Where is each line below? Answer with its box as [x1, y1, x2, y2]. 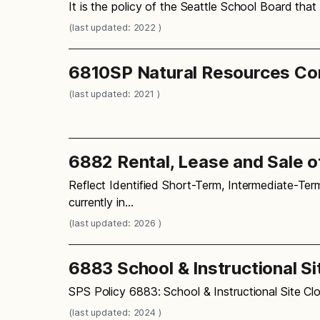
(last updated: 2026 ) [69, 216, 161, 229]
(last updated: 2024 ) [69, 306, 161, 318]
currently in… [69, 194, 134, 209]
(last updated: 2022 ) [69, 21, 161, 33]
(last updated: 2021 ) [69, 87, 160, 99]
